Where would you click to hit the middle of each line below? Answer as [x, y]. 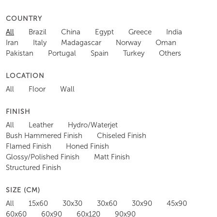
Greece [140, 32]
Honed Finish [87, 146]
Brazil [38, 32]
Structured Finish [33, 167]
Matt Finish [112, 157]
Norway [128, 42]
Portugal [62, 53]
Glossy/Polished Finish [43, 157]
